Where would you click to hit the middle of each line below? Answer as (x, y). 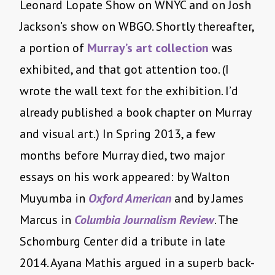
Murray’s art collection (148, 48)
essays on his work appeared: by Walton (125, 177)
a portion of (53, 48)
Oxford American (130, 199)
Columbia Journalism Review (144, 220)
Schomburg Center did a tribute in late (122, 242)
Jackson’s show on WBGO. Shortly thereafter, (137, 27)
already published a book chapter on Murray (135, 113)
